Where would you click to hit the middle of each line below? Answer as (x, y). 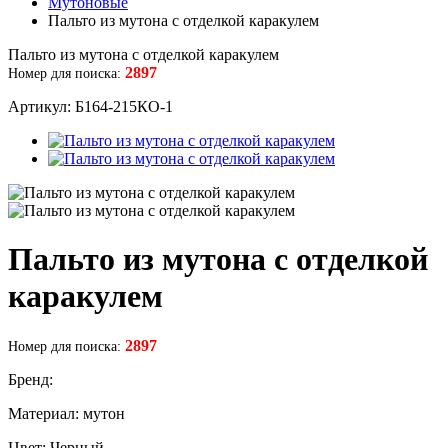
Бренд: (30, 379)
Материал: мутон (66, 413)
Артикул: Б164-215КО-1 (90, 106)
